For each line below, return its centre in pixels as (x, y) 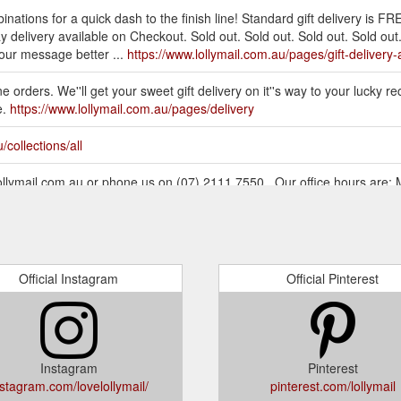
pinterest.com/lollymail (333, 385)
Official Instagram (68, 278)
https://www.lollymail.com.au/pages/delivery (132, 108)
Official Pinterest (333, 278)
